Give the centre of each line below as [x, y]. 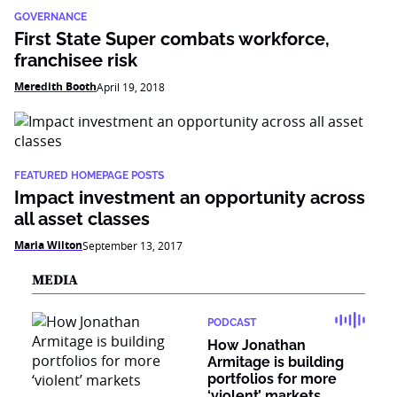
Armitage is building [276, 362]
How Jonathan [257, 345]
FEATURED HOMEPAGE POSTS [89, 175]
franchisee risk [76, 60]
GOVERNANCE [51, 17]
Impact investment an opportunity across [190, 198]
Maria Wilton [48, 245]
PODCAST [232, 322]
